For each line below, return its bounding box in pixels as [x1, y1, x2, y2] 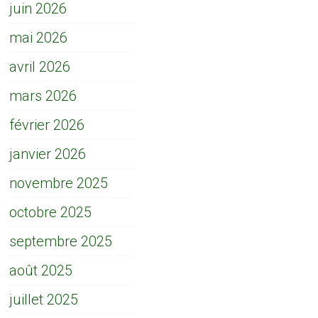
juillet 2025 [9, 291, 79, 309]
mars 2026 [9, 87, 77, 105]
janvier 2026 [9, 146, 87, 163]
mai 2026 [9, 29, 68, 47]
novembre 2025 [9, 175, 109, 192]
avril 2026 [9, 58, 71, 76]
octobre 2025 [9, 204, 92, 221]
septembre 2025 [9, 233, 113, 251]
